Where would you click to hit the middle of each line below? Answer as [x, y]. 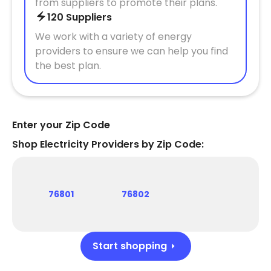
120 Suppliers [80, 17]
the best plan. [68, 66]
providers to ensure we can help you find [132, 51]
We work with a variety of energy [113, 37]
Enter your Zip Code [61, 125]
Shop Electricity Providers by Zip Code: [108, 144]
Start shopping [129, 246]
